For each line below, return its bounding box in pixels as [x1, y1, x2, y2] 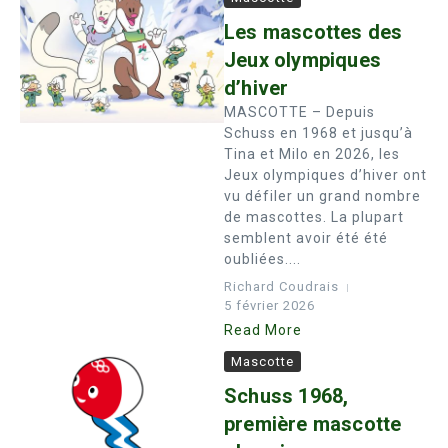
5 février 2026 [224, 298, 315, 313]
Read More [224, 322, 302, 338]
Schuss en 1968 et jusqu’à [224, 125, 413, 141]
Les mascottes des [224, 20, 403, 44]
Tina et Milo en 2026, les [224, 146, 400, 162]
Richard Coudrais [224, 279, 339, 294]
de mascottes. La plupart [224, 209, 404, 225]
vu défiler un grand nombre [224, 188, 421, 204]
